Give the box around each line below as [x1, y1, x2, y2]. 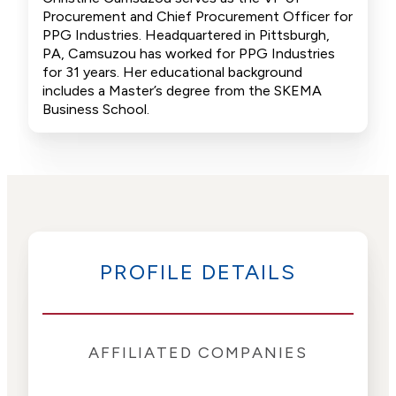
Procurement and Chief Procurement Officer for [42, 8, 353, 25]
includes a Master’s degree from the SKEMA [42, 82, 322, 99]
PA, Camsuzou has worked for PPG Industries [42, 45, 335, 62]
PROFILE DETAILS [100, 259, 296, 285]
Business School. [42, 101, 149, 118]
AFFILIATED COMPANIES [88, 343, 308, 362]
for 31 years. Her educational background [42, 64, 302, 80]
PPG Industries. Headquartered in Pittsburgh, [42, 27, 330, 43]
